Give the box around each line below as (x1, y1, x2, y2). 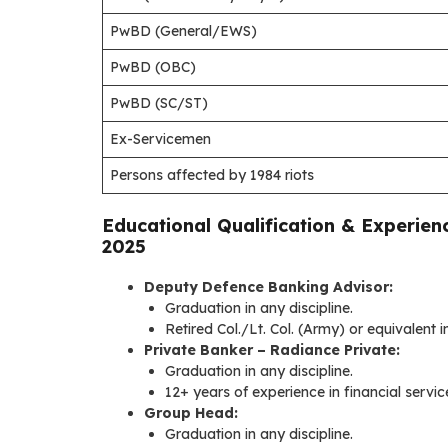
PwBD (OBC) (110, 57, 196, 76)
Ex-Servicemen (110, 129, 211, 148)
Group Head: (144, 403, 238, 422)
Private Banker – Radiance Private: (144, 340, 400, 359)
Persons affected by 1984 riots (110, 165, 314, 184)
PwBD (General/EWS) (110, 21, 257, 40)
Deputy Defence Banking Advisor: (144, 277, 393, 296)
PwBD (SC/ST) (110, 93, 208, 112)
